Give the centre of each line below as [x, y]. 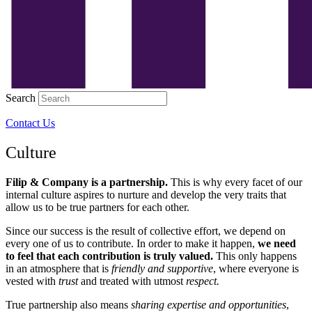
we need [277, 243]
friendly [128, 268]
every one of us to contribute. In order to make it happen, [132, 243]
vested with [32, 281]
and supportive [180, 268]
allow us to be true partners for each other [96, 207]
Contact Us [30, 123]
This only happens [256, 256]
